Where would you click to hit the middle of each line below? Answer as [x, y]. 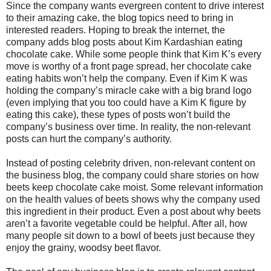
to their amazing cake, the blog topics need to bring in [120, 18]
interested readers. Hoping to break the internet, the [116, 30]
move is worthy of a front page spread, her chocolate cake [129, 67]
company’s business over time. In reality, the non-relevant [128, 127]
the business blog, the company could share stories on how [132, 175]
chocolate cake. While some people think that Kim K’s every [134, 54]
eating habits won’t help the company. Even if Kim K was [127, 79]
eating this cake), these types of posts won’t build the [118, 115]
